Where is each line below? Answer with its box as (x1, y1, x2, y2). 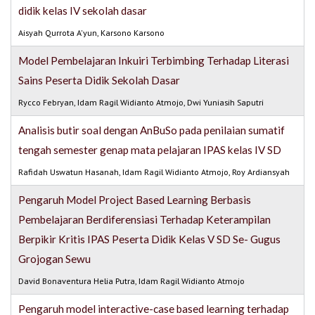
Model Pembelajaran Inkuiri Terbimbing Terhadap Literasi (18, 54, 290, 67)
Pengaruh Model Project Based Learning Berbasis (18, 193, 252, 207)
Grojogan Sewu (18, 252, 91, 266)
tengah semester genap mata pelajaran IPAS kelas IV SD (18, 143, 282, 157)
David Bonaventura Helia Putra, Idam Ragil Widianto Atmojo (18, 276, 245, 287)
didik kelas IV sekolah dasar (18, 4, 148, 18)
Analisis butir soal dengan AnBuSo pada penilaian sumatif (18, 124, 285, 137)
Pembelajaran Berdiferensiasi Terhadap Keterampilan (18, 213, 271, 226)
